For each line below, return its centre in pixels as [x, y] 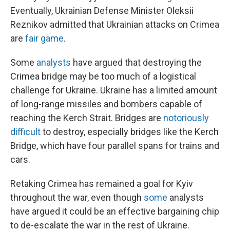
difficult [25, 131]
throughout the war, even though [77, 197]
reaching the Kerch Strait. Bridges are [87, 118]
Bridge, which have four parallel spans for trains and [115, 145]
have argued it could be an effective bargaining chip [115, 211]
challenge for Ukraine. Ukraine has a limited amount [114, 90]
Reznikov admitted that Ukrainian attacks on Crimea [115, 24]
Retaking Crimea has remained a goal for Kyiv [102, 183]
